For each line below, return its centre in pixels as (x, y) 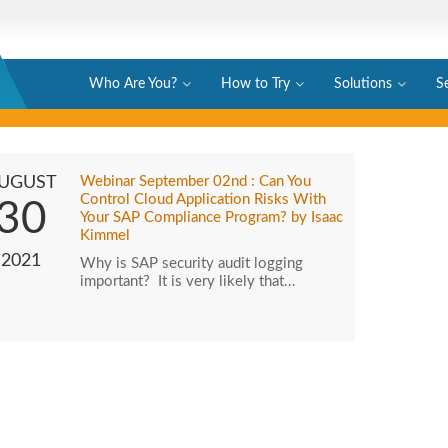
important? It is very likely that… (187, 281)
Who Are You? (133, 84)
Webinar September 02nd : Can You (195, 181)
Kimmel (104, 235)
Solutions (363, 84)
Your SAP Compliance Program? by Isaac (211, 217)
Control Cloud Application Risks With (202, 199)
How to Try (255, 84)
